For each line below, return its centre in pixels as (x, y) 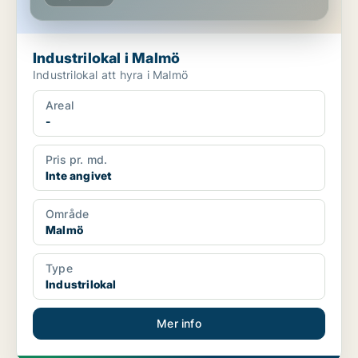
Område (68, 214)
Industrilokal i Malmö (107, 58)
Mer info (179, 324)
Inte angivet (79, 176)
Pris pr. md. (77, 160)
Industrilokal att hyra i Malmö (110, 75)
